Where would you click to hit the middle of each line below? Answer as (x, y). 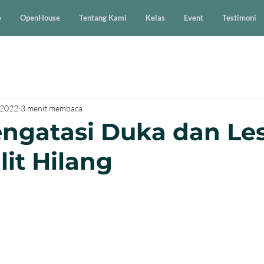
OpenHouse (40, 18)
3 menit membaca (52, 108)
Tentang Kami (103, 18)
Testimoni (239, 18)
